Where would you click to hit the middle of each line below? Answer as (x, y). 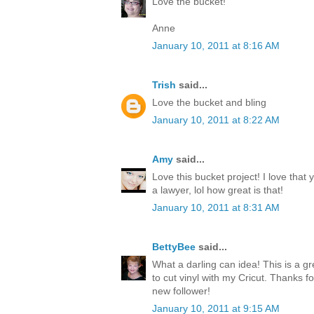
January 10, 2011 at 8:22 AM (216, 120)
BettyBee (174, 247)
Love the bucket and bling (209, 103)
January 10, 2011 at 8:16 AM (216, 46)
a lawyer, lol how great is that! (218, 190)
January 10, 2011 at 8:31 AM (216, 208)
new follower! (181, 291)
